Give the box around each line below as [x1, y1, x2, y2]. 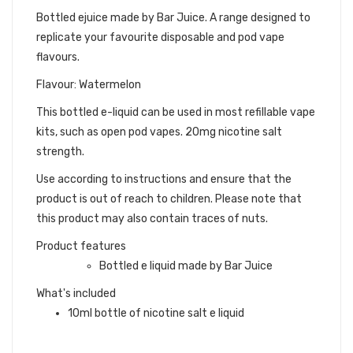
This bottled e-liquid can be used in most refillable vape [36, 106, 315, 119]
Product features [36, 240, 126, 253]
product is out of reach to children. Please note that [36, 192, 302, 206]
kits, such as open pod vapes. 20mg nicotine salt [36, 125, 282, 139]
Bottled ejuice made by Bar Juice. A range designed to [36, 11, 310, 24]
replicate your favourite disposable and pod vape [36, 31, 284, 44]
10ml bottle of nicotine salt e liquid [68, 307, 244, 320]
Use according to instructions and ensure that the [36, 173, 292, 186]
